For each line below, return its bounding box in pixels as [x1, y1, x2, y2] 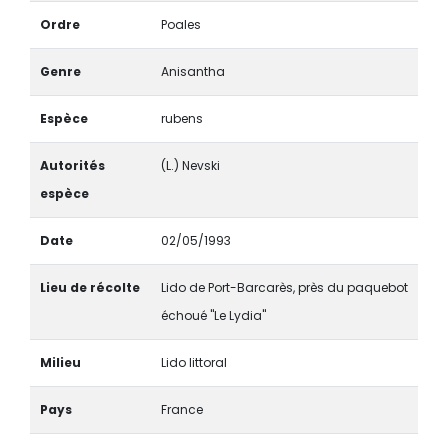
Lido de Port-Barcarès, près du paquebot [160, 278, 408, 296]
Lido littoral [160, 353, 227, 371]
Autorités [39, 156, 105, 174]
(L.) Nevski [160, 156, 220, 174]
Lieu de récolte [39, 278, 140, 296]
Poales [160, 15, 201, 33]
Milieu [39, 353, 81, 371]
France [160, 400, 203, 418]
